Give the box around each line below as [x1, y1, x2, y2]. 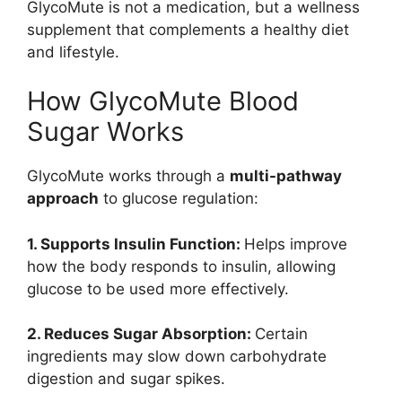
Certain [255, 325, 308, 344]
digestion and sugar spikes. [27, 370, 225, 389]
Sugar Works [27, 116, 184, 148]
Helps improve [244, 234, 347, 253]
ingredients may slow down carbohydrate [27, 347, 327, 366]
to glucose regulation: [99, 189, 258, 208]
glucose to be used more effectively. [27, 279, 289, 298]
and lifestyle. [27, 42, 119, 61]
